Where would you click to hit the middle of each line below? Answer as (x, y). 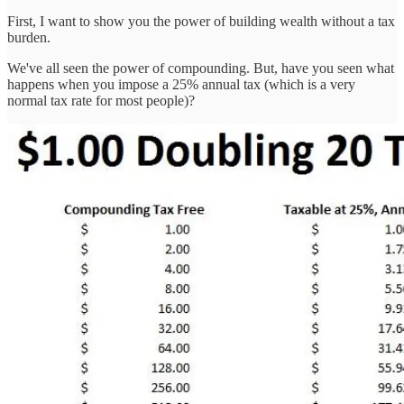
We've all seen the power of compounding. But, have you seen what (201, 68)
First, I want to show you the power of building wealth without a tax (201, 21)
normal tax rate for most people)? (101, 100)
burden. (29, 37)
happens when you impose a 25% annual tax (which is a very (181, 84)
